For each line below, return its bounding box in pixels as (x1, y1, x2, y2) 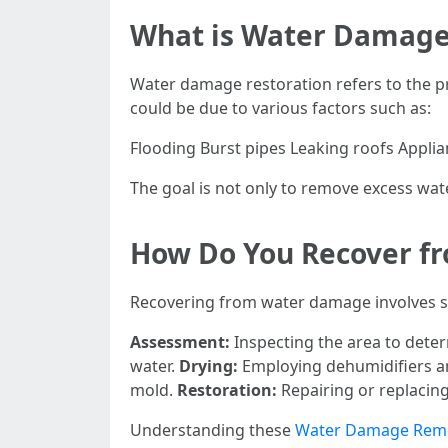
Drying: (179, 355, 238, 377)
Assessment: (130, 331, 230, 353)
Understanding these (130, 419, 295, 441)
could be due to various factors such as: (130, 97, 431, 119)
